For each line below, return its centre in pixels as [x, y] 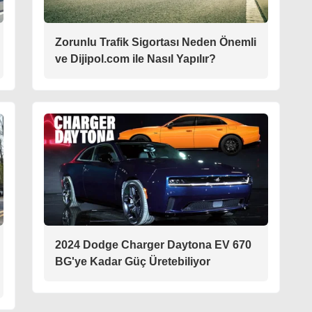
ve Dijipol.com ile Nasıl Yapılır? [135, 59]
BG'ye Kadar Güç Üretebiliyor [133, 262]
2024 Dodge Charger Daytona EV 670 [153, 245]
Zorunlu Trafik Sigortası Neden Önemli [156, 42]
